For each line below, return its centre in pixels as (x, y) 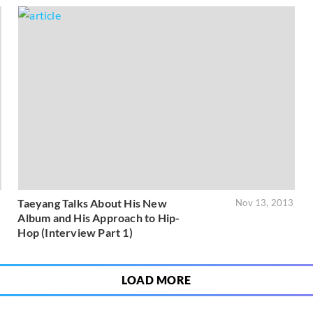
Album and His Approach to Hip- (99, 218)
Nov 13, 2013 (265, 203)
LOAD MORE (156, 280)
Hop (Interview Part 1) (75, 233)
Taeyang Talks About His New (92, 203)
